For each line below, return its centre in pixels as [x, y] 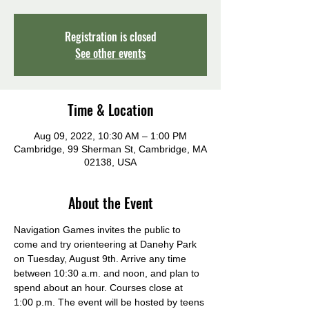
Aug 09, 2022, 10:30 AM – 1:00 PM [110, 136]
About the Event [110, 203]
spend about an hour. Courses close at [100, 288]
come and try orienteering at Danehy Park [107, 244]
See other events [110, 53]
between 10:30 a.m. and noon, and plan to [108, 273]
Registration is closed [110, 37]
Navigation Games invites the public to [99, 230]
